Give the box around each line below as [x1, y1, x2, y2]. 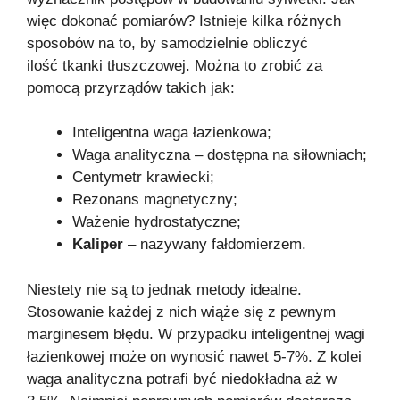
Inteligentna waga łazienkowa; [72, 124, 271, 142]
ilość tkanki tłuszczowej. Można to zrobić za [27, 56, 322, 74]
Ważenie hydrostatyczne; [72, 213, 241, 231]
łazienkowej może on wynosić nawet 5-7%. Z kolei [27, 347, 362, 365]
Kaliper [72, 236, 128, 254]
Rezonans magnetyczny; [72, 191, 237, 209]
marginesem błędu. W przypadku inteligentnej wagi [27, 325, 365, 343]
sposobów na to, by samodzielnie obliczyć [27, 34, 308, 52]
